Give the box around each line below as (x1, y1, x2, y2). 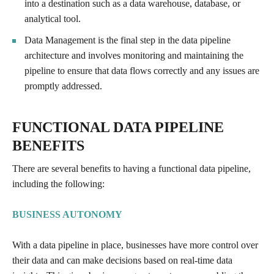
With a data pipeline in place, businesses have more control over (12, 239, 258, 250)
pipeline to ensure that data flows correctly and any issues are (24, 65, 259, 76)
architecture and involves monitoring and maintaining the (24, 50, 243, 61)
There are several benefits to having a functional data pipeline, (12, 163, 251, 174)
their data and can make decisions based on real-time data (12, 254, 232, 265)
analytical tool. (24, 13, 81, 24)
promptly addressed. (24, 80, 102, 91)
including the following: (12, 178, 105, 189)
